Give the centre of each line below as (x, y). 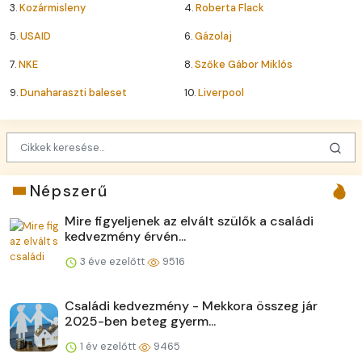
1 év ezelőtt (108, 346)
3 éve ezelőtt (112, 261)
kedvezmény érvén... (125, 236)
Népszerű (69, 191)
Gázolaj (213, 36)
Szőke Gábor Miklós (244, 65)
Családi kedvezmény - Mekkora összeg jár (191, 305)
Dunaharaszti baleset (74, 93)
